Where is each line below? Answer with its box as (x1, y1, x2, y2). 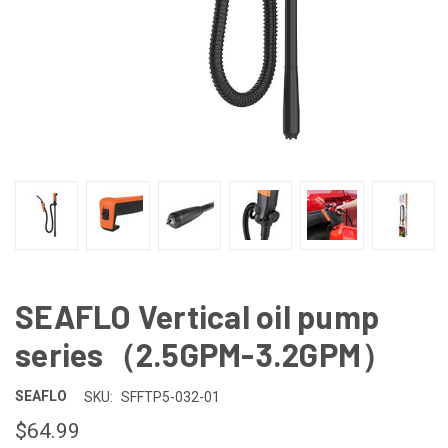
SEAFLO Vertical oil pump (15, 296, 379, 335)
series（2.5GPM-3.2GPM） (15, 334, 394, 373)
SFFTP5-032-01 (120, 388, 220, 405)
